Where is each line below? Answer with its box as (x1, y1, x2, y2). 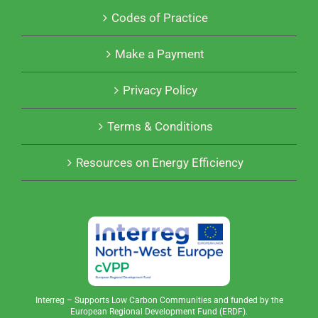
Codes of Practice (111, 11, 208, 26)
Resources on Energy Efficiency (76, 155, 243, 170)
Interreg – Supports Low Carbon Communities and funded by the (35, 295, 283, 305)
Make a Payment (115, 47, 204, 62)
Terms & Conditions (106, 119, 213, 134)
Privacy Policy (122, 83, 197, 98)
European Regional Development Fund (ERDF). (70, 306, 248, 317)
